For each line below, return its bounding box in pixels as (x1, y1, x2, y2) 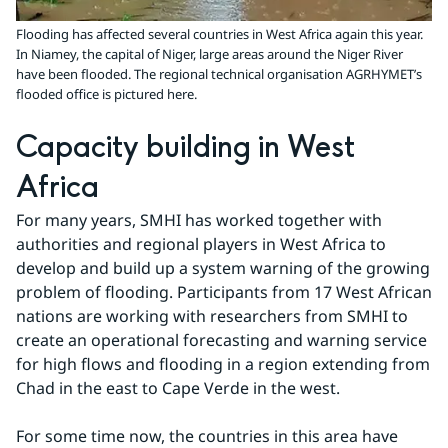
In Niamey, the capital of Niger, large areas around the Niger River (16, 44, 403, 63)
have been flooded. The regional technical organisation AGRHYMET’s (16, 64, 422, 83)
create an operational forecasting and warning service (16, 328, 427, 351)
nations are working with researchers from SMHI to (16, 304, 408, 327)
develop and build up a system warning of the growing (16, 256, 430, 279)
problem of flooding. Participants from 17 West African (16, 280, 432, 303)
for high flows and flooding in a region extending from (16, 352, 430, 375)
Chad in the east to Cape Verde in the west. (16, 376, 340, 399)
